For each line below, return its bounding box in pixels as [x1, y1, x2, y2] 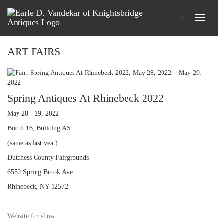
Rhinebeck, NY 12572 [7, 183, 68, 190]
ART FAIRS [7, 45, 60, 57]
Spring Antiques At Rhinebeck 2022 [7, 92, 163, 104]
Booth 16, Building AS [7, 125, 71, 132]
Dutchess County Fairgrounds [7, 154, 89, 161]
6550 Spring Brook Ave [7, 168, 73, 176]
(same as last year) [7, 139, 58, 146]
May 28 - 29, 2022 [7, 110, 59, 117]
